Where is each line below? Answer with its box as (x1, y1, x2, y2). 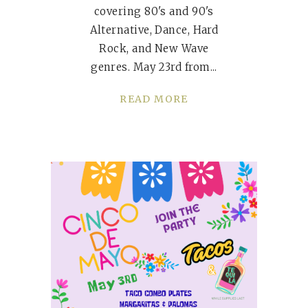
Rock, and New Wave (99, 42, 209, 56)
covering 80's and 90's (94, 5, 214, 19)
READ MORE (120, 93, 188, 106)
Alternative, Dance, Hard (89, 23, 219, 37)
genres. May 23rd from (91, 60, 210, 74)
